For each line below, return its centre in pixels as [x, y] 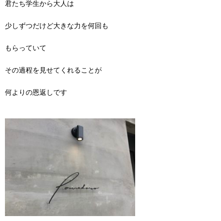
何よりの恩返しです [36, 93]
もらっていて [26, 48]
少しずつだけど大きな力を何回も [57, 26]
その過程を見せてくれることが [53, 71]
